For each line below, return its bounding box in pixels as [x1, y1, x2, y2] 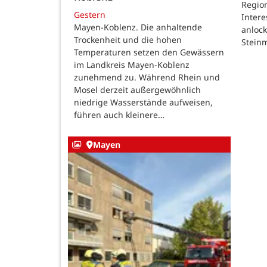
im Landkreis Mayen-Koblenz [74, 58, 190, 70]
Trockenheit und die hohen [74, 33, 182, 45]
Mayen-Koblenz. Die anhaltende [74, 21, 202, 33]
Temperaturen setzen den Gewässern [74, 46, 224, 58]
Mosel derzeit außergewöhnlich [74, 83, 201, 95]
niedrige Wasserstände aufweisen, [74, 96, 213, 108]
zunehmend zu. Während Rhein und [74, 71, 220, 83]
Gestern [74, 8, 105, 20]
